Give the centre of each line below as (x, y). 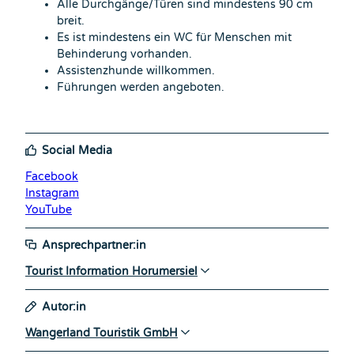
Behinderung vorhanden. (124, 54)
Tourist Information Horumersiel (111, 271)
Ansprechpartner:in (94, 245)
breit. (71, 21)
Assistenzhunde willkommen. (136, 70)
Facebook (52, 176)
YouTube (49, 209)
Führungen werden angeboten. (141, 87)
